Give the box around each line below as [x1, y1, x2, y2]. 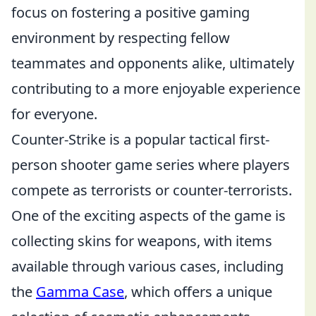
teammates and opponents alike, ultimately [11, 54, 294, 73]
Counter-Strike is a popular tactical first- [11, 130, 269, 149]
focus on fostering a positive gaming [11, 3, 250, 22]
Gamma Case [36, 282, 124, 301]
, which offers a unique [124, 282, 272, 301]
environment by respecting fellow [11, 28, 230, 47]
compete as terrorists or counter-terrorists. [11, 181, 292, 200]
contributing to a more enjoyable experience [11, 79, 300, 98]
